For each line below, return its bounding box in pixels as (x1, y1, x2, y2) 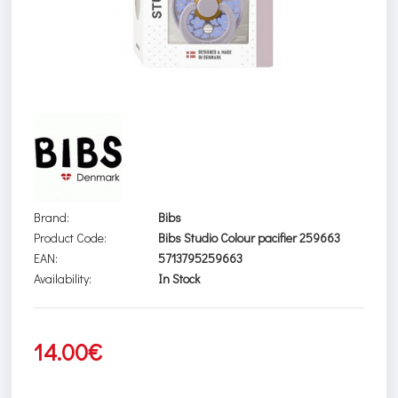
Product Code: (34, 228, 107, 246)
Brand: (34, 208, 70, 226)
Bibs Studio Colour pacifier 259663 (158, 228, 341, 246)
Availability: (34, 269, 92, 287)
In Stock (158, 269, 201, 287)
